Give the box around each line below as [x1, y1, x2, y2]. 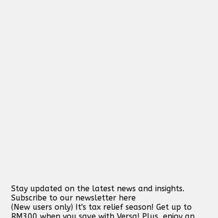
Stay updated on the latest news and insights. [11, 183, 184, 193]
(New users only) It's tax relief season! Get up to [11, 202, 192, 212]
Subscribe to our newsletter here [11, 193, 136, 202]
